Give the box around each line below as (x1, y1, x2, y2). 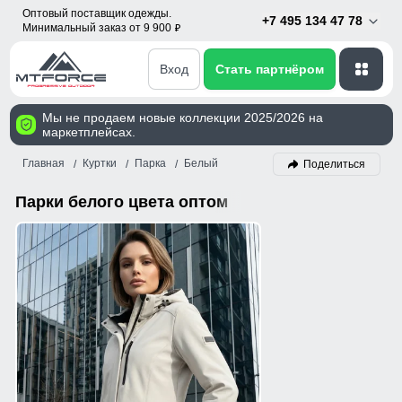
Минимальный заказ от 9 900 (22, 22, 174, 34)
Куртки (82, 157, 117, 170)
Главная (22, 157, 65, 170)
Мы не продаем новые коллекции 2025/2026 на (41, 110, 323, 125)
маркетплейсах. (41, 125, 135, 139)
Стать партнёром (215, 61, 324, 76)
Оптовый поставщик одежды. (22, 7, 171, 20)
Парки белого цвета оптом (14, 193, 228, 211)
